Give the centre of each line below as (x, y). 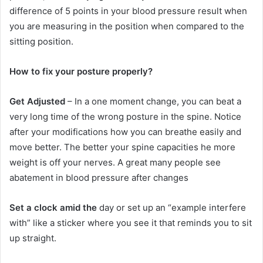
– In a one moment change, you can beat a (153, 101)
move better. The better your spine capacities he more (122, 147)
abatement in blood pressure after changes (100, 177)
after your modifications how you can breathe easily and (125, 131)
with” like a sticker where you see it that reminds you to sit (131, 222)
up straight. (33, 238)
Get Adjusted (37, 101)
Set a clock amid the (53, 207)
